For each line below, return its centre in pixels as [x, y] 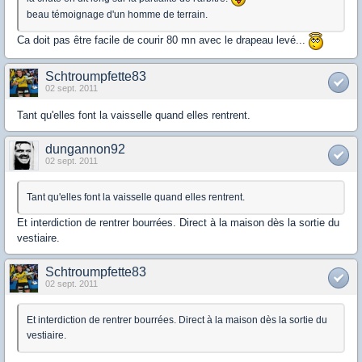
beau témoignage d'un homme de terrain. [117, 14]
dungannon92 [85, 149]
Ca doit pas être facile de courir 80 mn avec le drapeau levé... [163, 40]
